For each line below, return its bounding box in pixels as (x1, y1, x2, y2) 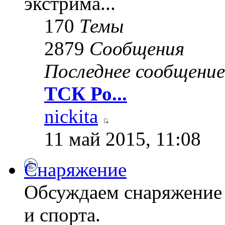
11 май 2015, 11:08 (44, 128, 201, 150)
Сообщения (89, 37, 184, 59)
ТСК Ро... (44, 82, 127, 104)
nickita (44, 105, 98, 127)
